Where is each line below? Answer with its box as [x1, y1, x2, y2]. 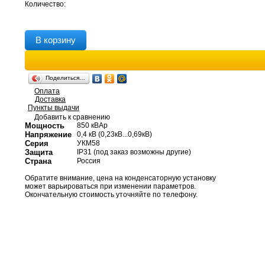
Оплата [34, 87, 60, 95]
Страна [25, 157, 51, 166]
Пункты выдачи [28, 104, 79, 112]
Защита [25, 148, 53, 157]
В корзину [35, 35, 76, 45]
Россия [77, 157, 101, 165]
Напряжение [25, 130, 72, 139]
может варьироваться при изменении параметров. [25, 182, 196, 190]
